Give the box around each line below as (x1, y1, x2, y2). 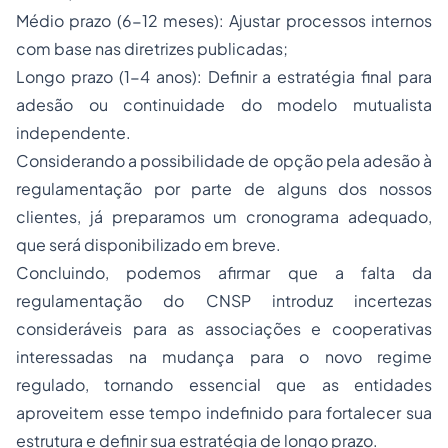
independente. (16, 122, 131, 144)
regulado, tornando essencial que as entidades (16, 374, 432, 396)
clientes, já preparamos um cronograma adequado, (16, 206, 432, 228)
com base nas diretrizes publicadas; (16, 38, 288, 60)
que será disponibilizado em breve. (16, 234, 281, 256)
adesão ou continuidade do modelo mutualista (16, 94, 432, 116)
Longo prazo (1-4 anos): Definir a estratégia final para (16, 66, 432, 88)
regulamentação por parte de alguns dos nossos (16, 178, 432, 200)
